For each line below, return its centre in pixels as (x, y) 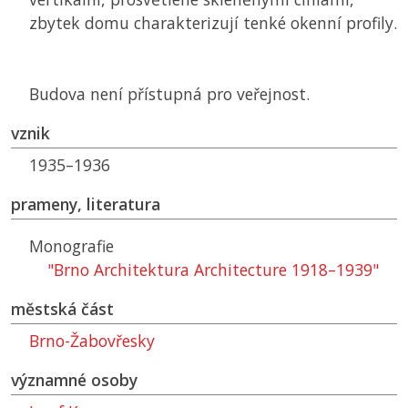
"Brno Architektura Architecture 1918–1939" (213, 270)
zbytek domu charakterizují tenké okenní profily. (213, 23)
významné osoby (74, 380)
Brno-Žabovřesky (92, 341)
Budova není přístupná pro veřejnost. (169, 94)
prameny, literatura (86, 204)
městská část (62, 309)
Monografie (71, 246)
